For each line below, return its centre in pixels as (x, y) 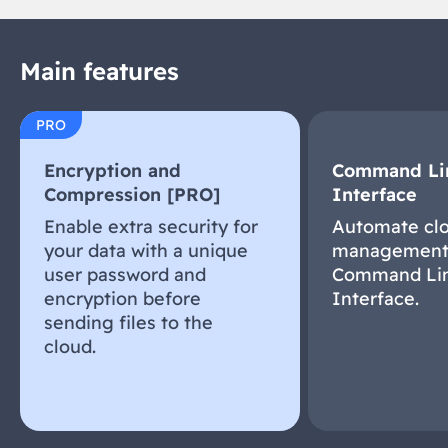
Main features (99, 71)
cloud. (70, 346)
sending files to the (128, 322)
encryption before (122, 298)
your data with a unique (146, 250)
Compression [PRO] (132, 194)
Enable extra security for (151, 226)
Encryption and (112, 170)
